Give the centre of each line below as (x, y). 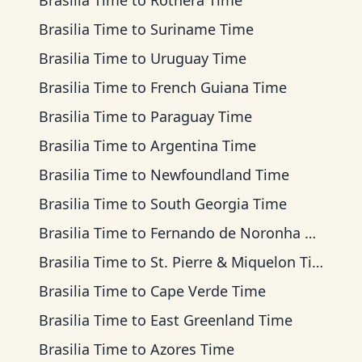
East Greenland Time (221, 320)
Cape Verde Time (208, 291)
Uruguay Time (198, 58)
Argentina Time (203, 145)
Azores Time (192, 349)
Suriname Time (202, 29)
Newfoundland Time (220, 175)
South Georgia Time (219, 204)
